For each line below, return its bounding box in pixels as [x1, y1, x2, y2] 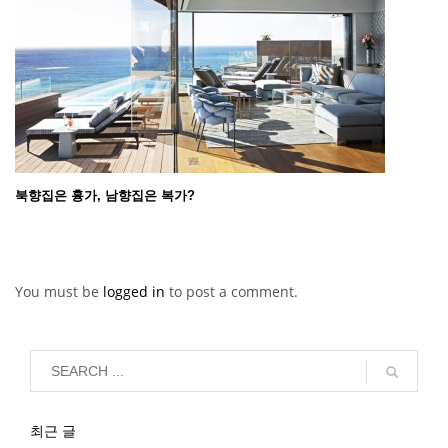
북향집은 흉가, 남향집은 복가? [15, 187, 195, 203]
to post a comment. [169, 281, 298, 301]
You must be [15, 281, 103, 301]
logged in [103, 281, 169, 301]
